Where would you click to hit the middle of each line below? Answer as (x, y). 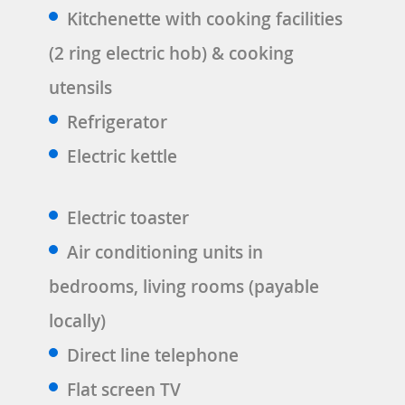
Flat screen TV (124, 389)
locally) (77, 320)
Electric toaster (128, 217)
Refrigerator (117, 122)
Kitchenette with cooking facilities (205, 19)
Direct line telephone (153, 355)
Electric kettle (122, 156)
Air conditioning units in (165, 252)
